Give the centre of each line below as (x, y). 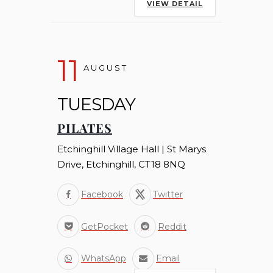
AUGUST (106, 68)
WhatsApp (104, 259)
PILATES (85, 128)
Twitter (168, 195)
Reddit (172, 226)
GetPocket (105, 226)
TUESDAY (96, 105)
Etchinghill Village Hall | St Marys (132, 149)
